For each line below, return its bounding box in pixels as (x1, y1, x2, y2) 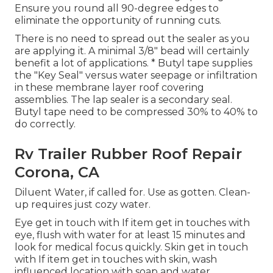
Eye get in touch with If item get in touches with (15, 216, 250, 229)
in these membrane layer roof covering (15, 81, 204, 93)
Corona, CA (15, 163, 99, 181)
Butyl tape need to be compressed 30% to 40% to (15, 105, 258, 118)
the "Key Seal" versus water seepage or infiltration (15, 69, 257, 81)
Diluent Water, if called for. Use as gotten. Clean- (15, 186, 250, 198)
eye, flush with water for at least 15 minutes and (15, 229, 246, 241)
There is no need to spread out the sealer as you (15, 32, 250, 44)
